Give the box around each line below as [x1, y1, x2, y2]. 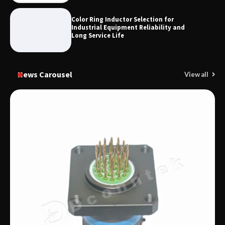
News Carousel [18, 69, 72, 80]
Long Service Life [71, 31, 125, 40]
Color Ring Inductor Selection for [71, 15, 174, 24]
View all [184, 70, 209, 79]
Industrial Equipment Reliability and [71, 23, 185, 32]
